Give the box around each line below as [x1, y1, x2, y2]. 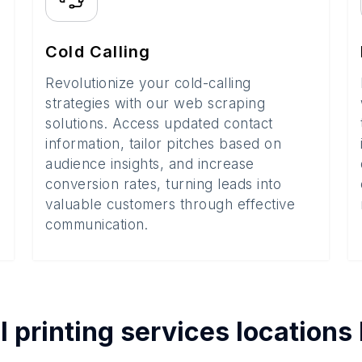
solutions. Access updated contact [45, 116, 273, 132]
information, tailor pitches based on [45, 136, 281, 152]
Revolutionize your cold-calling [45, 75, 251, 91]
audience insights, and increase [45, 156, 255, 172]
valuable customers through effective [45, 196, 295, 213]
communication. [45, 217, 148, 233]
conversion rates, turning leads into [45, 176, 281, 192]
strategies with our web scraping [45, 95, 265, 112]
